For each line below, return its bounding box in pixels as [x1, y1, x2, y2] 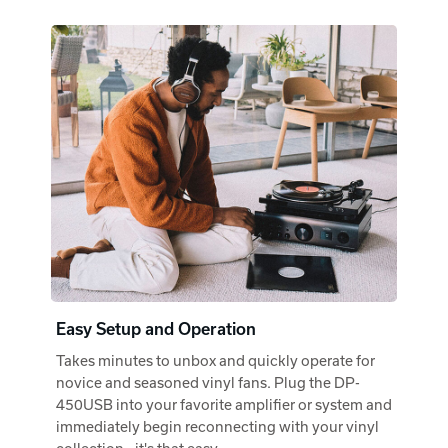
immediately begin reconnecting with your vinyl [56, 417, 379, 435]
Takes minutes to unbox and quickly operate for [56, 351, 375, 369]
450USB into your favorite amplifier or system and [56, 395, 392, 413]
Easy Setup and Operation [56, 319, 256, 338]
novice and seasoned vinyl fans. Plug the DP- [56, 373, 360, 391]
